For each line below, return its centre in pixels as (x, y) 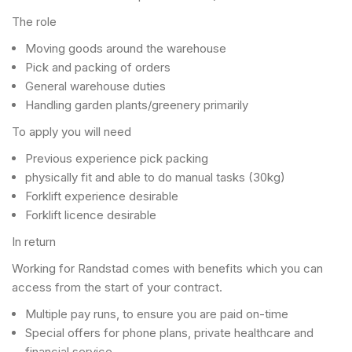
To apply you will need (71, 132)
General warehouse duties (95, 86)
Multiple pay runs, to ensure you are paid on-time (157, 314)
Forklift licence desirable (91, 215)
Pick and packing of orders (98, 67)
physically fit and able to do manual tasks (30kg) (155, 177)
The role (34, 22)
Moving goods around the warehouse (126, 48)
